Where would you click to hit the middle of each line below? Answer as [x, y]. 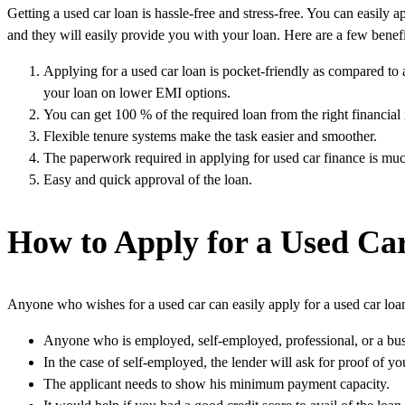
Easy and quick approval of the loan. [148, 180]
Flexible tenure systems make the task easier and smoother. [210, 137]
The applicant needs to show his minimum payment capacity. [217, 384]
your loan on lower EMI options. [137, 93]
